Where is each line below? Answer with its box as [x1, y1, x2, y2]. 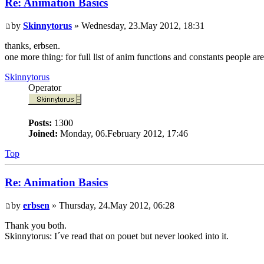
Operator [28, 82, 61, 93]
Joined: [28, 128, 58, 139]
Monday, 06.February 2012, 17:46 [58, 128, 188, 139]
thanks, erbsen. [5, 41, 60, 51]
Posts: [28, 118, 52, 128]
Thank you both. [5, 220, 67, 230]
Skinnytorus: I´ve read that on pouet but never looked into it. [5, 230, 229, 241]
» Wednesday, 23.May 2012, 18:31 [72, 21, 204, 31]
